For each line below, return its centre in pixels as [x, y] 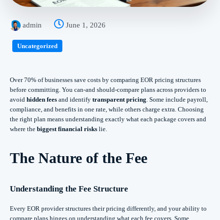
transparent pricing [119, 99]
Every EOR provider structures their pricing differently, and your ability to [108, 208]
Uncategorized [37, 46]
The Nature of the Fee [79, 158]
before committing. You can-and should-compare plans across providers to [108, 89]
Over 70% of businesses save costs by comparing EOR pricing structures [105, 80]
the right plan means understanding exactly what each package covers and [108, 119]
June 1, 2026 [86, 25]
